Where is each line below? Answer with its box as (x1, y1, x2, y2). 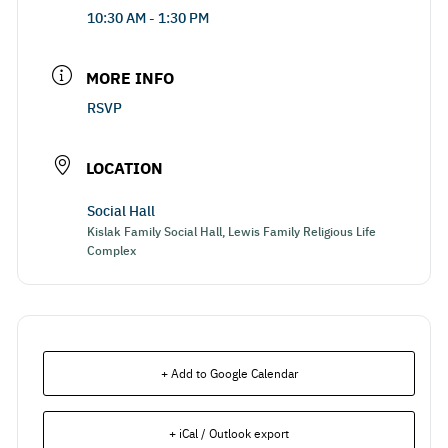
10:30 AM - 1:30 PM (87, 7, 209, 27)
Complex (87, 241, 136, 258)
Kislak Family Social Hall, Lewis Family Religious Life (87, 222, 376, 239)
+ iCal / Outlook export (169, 425, 289, 441)
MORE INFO (86, 66, 174, 89)
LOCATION (86, 156, 163, 179)
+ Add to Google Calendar (160, 365, 298, 381)
